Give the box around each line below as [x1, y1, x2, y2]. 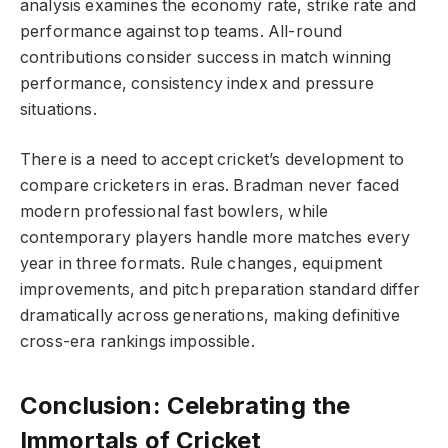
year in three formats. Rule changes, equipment [20, 254, 383, 274]
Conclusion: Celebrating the [20, 390, 351, 420]
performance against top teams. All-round [20, 21, 343, 41]
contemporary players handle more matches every [20, 228, 411, 248]
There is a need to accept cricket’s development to [20, 150, 404, 170]
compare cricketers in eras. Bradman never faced [20, 176, 400, 196]
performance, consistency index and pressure [20, 73, 374, 93]
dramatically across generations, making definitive [20, 306, 400, 326]
